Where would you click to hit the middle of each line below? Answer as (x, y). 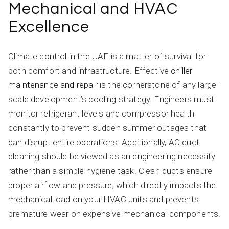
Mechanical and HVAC (93, 9)
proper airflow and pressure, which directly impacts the (112, 185)
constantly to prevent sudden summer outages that (108, 128)
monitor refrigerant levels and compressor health (101, 113)
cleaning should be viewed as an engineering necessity (112, 156)
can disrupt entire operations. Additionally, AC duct (104, 142)
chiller (182, 71)
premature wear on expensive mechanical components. (114, 214)
